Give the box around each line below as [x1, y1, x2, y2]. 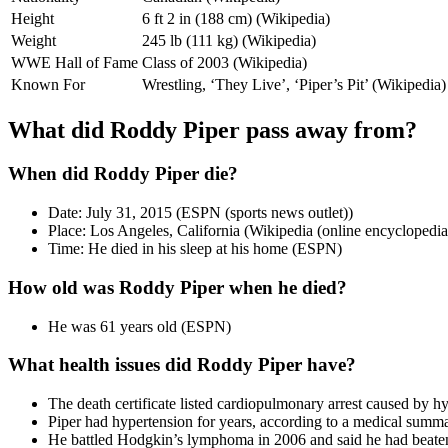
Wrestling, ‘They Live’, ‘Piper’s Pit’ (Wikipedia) [142, 75, 446, 93]
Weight [11, 31, 56, 49]
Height [11, 9, 54, 27]
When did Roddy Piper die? [8, 163, 238, 185]
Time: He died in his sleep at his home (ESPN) [48, 240, 342, 258]
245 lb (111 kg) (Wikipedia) [142, 31, 316, 49]
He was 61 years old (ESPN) [48, 317, 231, 335]
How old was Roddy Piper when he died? [8, 276, 347, 298]
